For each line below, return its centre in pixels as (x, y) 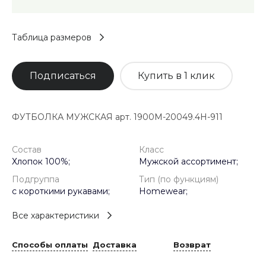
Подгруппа (36, 179)
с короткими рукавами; (61, 191)
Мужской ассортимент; (189, 161)
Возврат (192, 245)
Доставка (115, 245)
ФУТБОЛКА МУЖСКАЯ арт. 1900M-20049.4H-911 (117, 117)
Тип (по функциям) (179, 179)
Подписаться (63, 75)
